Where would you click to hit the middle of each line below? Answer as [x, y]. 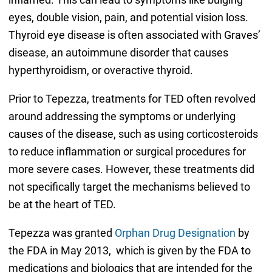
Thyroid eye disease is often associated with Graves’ [134, 35]
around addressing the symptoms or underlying [122, 116]
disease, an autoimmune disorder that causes [118, 52]
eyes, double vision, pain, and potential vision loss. [128, 17]
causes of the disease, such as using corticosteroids [133, 134]
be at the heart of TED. [62, 204]
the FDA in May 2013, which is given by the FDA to [129, 250]
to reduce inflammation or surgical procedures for [127, 151]
